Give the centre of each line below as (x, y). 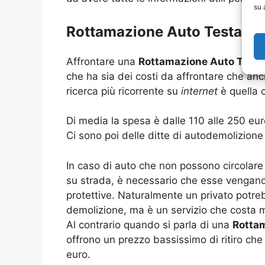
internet (199, 91)
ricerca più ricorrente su (124, 91)
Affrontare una (102, 61)
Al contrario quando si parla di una (149, 224)
